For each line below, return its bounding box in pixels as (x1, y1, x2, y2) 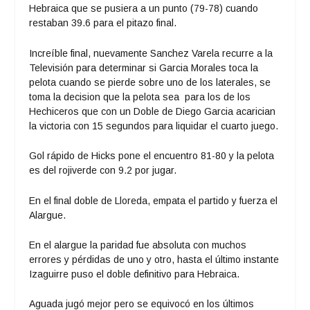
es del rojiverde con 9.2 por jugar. (29, 165, 177, 176)
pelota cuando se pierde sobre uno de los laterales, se (29, 76, 271, 88)
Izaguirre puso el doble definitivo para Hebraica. (29, 268, 240, 280)
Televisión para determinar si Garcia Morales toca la (29, 62, 259, 73)
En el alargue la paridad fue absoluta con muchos (29, 239, 247, 250)
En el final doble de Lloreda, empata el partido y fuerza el (29, 194, 278, 206)
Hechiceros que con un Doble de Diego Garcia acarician (29, 105, 276, 117)
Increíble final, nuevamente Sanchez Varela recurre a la (29, 47, 273, 59)
